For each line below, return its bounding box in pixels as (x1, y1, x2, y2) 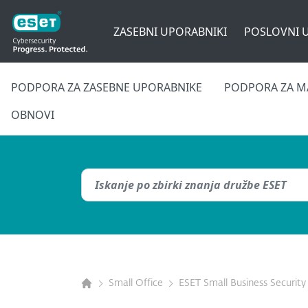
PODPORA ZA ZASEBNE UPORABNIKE (11, 80, 202, 95)
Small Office (109, 278, 164, 288)
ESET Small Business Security (179, 278, 307, 288)
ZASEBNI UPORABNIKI (113, 23, 227, 39)
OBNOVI (11, 107, 54, 122)
